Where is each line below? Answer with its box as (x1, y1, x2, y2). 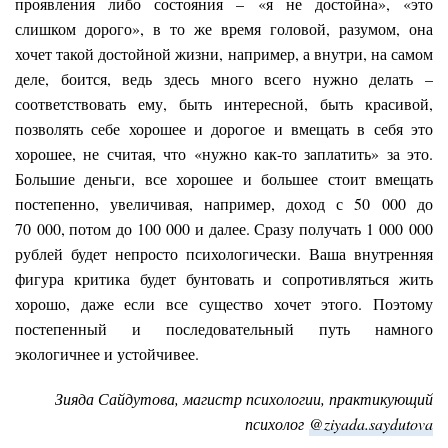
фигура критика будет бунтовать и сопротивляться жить (15, 267, 433, 289)
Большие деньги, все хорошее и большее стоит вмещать (15, 167, 433, 189)
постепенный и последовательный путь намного (15, 317, 433, 339)
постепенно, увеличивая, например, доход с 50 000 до (15, 192, 433, 214)
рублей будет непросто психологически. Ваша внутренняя (15, 242, 433, 264)
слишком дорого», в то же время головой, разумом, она (15, 17, 433, 39)
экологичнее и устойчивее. (15, 342, 199, 364)
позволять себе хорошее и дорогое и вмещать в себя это (15, 117, 433, 139)
